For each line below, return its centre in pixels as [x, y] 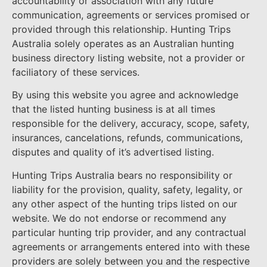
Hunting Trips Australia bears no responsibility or [122, 175]
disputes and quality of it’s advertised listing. [113, 152]
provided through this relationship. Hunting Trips [121, 29]
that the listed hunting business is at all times [114, 109]
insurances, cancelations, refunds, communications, [127, 138]
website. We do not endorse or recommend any [119, 218]
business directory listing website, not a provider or [128, 58]
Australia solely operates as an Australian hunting [123, 43]
